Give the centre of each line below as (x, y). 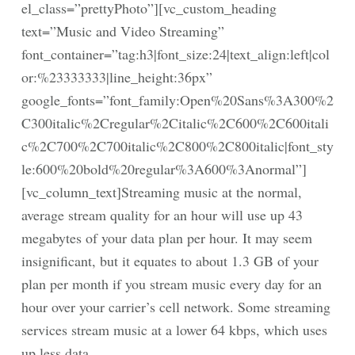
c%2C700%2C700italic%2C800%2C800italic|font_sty (177, 146)
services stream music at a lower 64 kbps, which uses (174, 330)
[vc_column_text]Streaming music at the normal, (162, 192)
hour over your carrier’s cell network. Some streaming (176, 307)
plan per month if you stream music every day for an (172, 284)
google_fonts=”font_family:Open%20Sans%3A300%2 (177, 100)
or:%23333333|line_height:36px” (117, 77)
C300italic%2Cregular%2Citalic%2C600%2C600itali (175, 123)
